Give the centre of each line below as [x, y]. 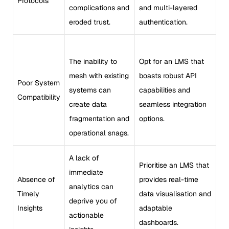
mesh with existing [99, 75]
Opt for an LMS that [171, 61]
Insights [30, 208]
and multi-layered [168, 7]
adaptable [156, 208]
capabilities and [165, 90]
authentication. [163, 22]
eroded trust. [90, 22]
